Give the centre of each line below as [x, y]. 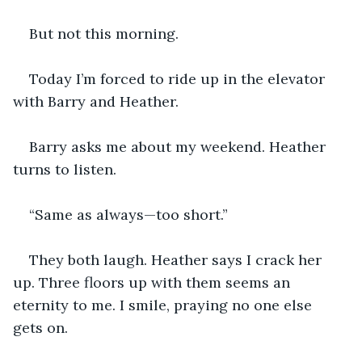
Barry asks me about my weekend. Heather [179, 146]
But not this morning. [106, 33]
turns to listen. [67, 169]
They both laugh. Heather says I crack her [177, 259]
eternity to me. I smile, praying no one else [164, 305]
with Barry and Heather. [96, 101]
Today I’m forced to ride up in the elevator [179, 78]
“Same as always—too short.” [130, 214]
